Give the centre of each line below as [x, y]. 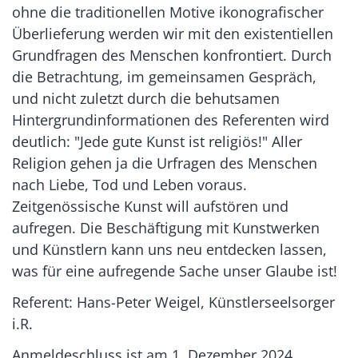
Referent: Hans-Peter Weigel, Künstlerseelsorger [173, 302]
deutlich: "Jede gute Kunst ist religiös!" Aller [157, 141]
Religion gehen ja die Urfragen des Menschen [165, 163]
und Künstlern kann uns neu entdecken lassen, [169, 249]
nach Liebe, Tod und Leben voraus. [129, 184]
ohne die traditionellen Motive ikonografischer [168, 12]
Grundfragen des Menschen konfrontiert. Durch [172, 55]
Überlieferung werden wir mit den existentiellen [173, 33]
